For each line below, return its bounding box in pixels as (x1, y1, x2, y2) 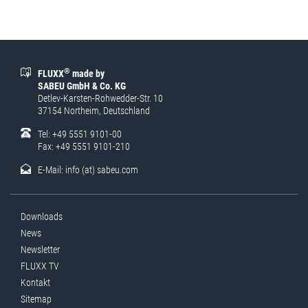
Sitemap (21, 294, 52, 305)
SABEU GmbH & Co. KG (38, 80, 126, 91)
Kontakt (21, 277, 50, 288)
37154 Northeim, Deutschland (38, 105, 150, 116)
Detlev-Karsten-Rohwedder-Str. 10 (38, 93, 163, 104)
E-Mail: (38, 164, 65, 175)
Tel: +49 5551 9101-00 (38, 129, 122, 140)
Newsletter (21, 244, 60, 255)
